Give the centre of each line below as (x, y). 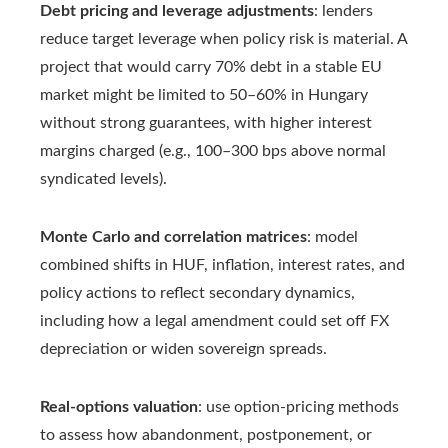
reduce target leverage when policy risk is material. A (223, 39)
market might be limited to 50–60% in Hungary (204, 95)
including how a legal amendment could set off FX (214, 321)
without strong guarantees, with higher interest (206, 123)
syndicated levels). (103, 179)
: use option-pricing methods (298, 407)
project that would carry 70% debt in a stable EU (211, 67)
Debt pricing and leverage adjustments (177, 11)
